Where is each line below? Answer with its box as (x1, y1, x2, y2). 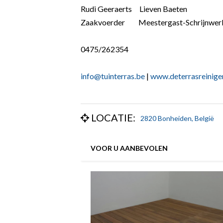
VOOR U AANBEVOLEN (91, 143, 168, 152)
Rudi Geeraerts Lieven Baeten (81, 3, 187, 13)
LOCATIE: (89, 111, 135, 123)
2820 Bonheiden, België (140, 113, 214, 122)
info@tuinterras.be (81, 71, 145, 81)
